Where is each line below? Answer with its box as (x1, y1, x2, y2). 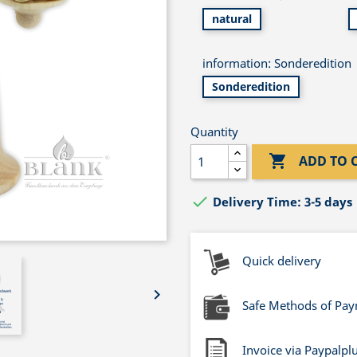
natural (212, 11, 252, 27)
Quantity (190, 123, 238, 139)
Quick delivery (242, 252, 321, 269)
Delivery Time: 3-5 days (213, 193, 352, 210)
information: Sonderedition (202, 54, 351, 71)
